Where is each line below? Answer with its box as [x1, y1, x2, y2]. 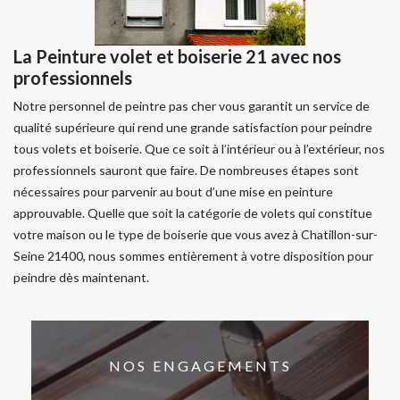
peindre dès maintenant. [13, 270, 149, 285]
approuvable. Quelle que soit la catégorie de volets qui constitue [13, 205, 372, 221]
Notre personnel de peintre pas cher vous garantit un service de [13, 98, 370, 113]
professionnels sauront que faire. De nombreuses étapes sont [13, 162, 359, 178]
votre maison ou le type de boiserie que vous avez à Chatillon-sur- [13, 227, 378, 242]
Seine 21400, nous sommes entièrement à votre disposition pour [13, 248, 373, 263]
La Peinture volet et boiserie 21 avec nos [13, 46, 341, 67]
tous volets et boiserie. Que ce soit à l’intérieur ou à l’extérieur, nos [13, 141, 385, 156]
